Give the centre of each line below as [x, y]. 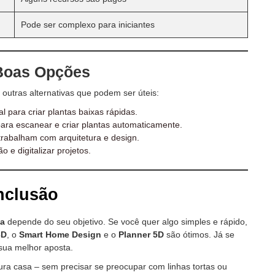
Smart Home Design [60, 234]
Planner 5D [141, 234]
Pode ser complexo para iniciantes [88, 24]
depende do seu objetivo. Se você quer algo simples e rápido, [126, 221]
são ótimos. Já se [199, 234]
